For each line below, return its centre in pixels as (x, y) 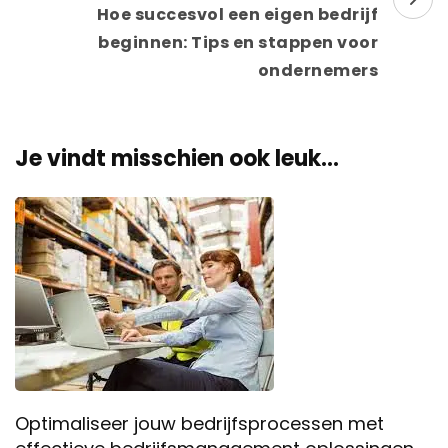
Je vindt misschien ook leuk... (177, 158)
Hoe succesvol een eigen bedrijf (237, 14)
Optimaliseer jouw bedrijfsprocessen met (199, 423)
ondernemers (317, 70)
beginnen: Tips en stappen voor (238, 42)
